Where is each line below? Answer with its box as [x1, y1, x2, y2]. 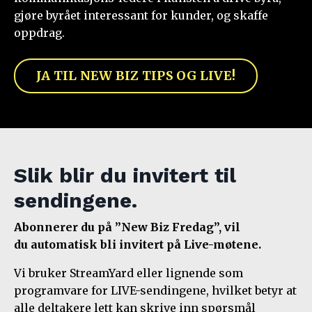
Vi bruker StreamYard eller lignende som [14, 265, 243, 280]
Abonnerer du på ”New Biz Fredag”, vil [14, 219, 240, 234]
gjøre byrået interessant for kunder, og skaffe [14, 8, 268, 22]
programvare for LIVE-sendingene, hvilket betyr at [14, 283, 297, 297]
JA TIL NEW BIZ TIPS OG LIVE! [36, 68, 235, 84]
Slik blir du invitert [14, 162, 214, 187]
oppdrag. [14, 25, 65, 40]
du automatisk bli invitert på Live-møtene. [14, 237, 261, 251]
